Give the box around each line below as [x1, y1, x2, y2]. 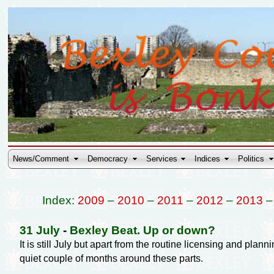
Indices [194, 154, 221, 164]
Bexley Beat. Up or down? [69, 223, 215, 237]
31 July [19, 223, 60, 237]
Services [146, 154, 178, 164]
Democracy [87, 154, 128, 164]
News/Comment [13, 154, 70, 164]
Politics [238, 154, 265, 164]
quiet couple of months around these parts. [19, 253, 203, 264]
